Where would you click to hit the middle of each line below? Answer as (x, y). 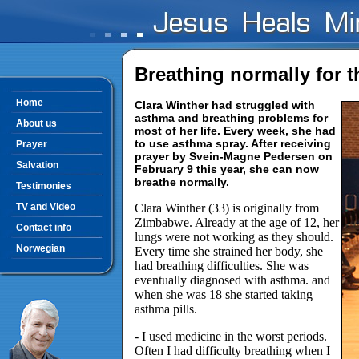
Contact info (44, 228)
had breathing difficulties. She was (222, 266)
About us (36, 123)
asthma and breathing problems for (231, 118)
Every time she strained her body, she (229, 251)
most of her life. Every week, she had (235, 131)
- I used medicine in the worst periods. (231, 336)
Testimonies (44, 186)
